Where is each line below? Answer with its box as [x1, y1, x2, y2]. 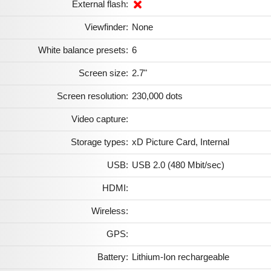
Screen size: [79, 67, 128, 78]
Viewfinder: [85, 21, 128, 32]
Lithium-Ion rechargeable [132, 251, 229, 262]
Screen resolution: [57, 90, 128, 101]
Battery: [97, 251, 128, 262]
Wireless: [91, 205, 128, 216]
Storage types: [71, 136, 128, 147]
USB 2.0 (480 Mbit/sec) [132, 159, 224, 170]
